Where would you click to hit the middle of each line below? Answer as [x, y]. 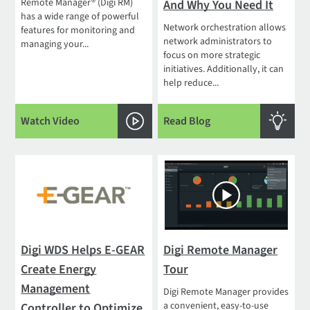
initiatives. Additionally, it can [224, 69]
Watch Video [51, 121]
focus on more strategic [212, 55]
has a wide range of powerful [80, 16]
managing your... [55, 44]
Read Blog [187, 121]
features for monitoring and [78, 30]
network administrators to [218, 41]
